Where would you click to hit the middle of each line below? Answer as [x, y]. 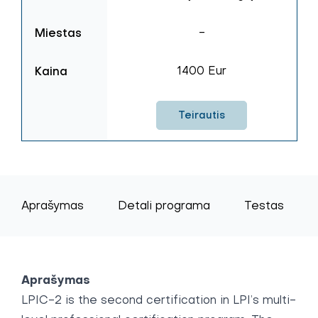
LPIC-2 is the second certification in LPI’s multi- [158, 300]
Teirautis [202, 115]
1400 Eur [202, 71]
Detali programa [164, 205]
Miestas [58, 33]
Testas [264, 205]
